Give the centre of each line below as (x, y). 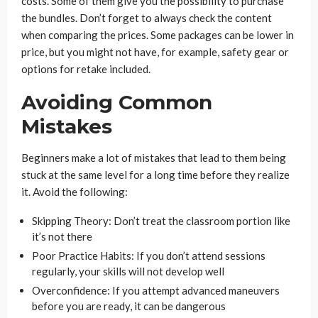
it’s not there (62, 236)
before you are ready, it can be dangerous (129, 306)
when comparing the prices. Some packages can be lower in (158, 34)
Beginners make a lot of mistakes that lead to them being (154, 157)
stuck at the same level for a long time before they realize (155, 174)
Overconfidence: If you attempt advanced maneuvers (156, 290)
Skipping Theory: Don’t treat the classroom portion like (161, 220)
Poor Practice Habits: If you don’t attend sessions (149, 255)
